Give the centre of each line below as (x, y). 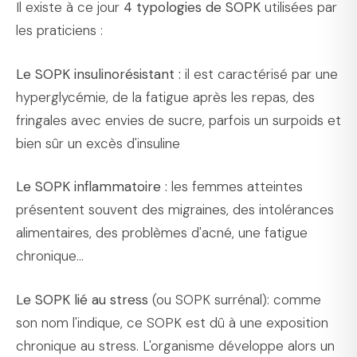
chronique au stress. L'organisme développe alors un (175, 345)
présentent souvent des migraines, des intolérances (175, 210)
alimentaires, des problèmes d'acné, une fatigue (162, 233)
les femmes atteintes (235, 187)
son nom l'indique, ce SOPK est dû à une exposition (172, 322)
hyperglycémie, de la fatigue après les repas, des (165, 97)
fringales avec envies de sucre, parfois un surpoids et (178, 120)
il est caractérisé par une (259, 74)
